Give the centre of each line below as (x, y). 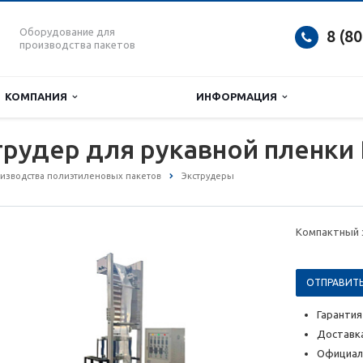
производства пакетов (77, 45)
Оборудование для (67, 32)
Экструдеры (208, 176)
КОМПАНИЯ (38, 96)
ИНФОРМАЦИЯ (239, 96)
